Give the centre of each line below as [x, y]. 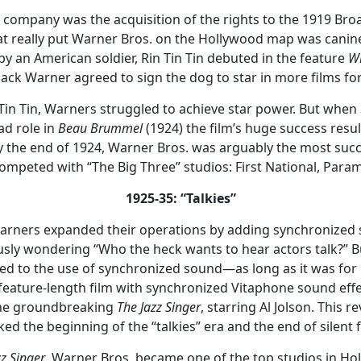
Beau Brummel [100, 128]
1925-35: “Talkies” [180, 198]
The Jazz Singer [159, 307]
